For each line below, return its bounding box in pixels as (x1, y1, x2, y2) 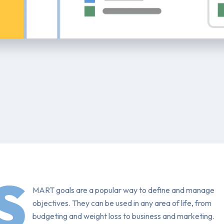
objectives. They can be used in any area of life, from (32, 198, 211, 208)
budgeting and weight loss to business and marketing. (32, 211, 214, 221)
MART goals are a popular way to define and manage (32, 185, 214, 195)
